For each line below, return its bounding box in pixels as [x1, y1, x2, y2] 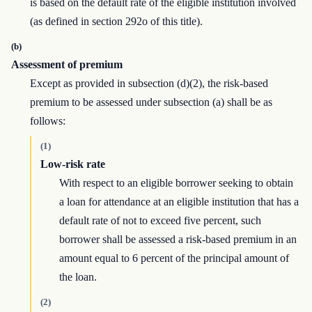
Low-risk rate [40, 158, 105, 171]
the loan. [59, 271, 97, 283]
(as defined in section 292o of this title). [30, 15, 203, 28]
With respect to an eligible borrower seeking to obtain [59, 177, 294, 189]
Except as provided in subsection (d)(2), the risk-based [30, 77, 269, 90]
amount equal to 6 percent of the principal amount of [59, 252, 290, 265]
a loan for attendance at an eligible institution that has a [59, 196, 299, 208]
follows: [30, 115, 66, 127]
